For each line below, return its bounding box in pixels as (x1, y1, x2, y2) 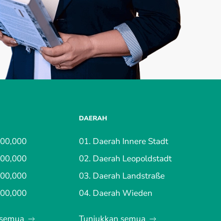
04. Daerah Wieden (79, 187, 152, 199)
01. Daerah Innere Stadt (79, 136, 168, 147)
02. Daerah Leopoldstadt (79, 153, 172, 164)
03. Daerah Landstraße (79, 170, 165, 182)
